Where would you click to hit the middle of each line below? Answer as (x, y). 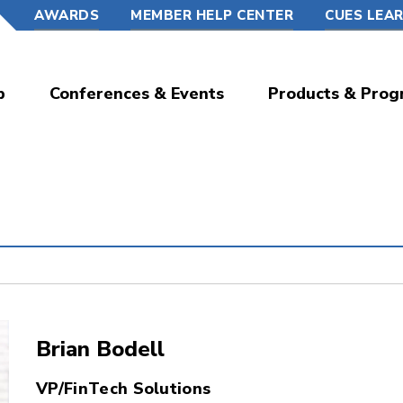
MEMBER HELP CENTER (212, 15)
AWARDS (67, 15)
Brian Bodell (100, 349)
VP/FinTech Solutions (124, 389)
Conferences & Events (137, 94)
